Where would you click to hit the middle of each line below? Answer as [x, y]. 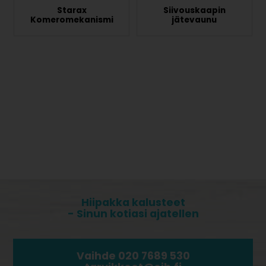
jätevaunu [194, 20]
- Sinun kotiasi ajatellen [133, 213]
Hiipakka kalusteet [133, 202]
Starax [72, 10]
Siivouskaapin [194, 10]
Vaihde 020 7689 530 [133, 256]
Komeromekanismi [72, 20]
